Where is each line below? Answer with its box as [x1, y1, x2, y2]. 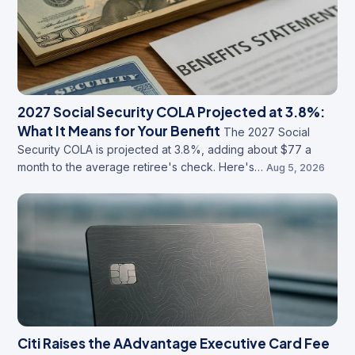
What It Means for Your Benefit [17, 121, 220, 139]
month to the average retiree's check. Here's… [17, 159, 263, 174]
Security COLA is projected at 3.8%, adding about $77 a [17, 142, 311, 156]
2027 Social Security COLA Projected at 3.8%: [17, 102, 325, 120]
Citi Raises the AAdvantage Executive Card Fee [17, 334, 330, 353]
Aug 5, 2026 [266, 161, 325, 174]
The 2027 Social [223, 124, 310, 139]
